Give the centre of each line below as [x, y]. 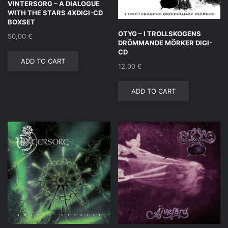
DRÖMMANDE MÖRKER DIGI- [165, 42]
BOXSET [21, 22]
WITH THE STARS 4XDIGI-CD [55, 12]
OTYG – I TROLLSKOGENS [159, 33]
